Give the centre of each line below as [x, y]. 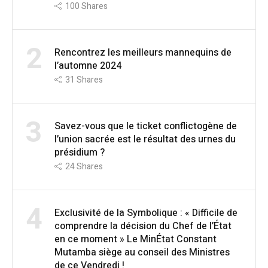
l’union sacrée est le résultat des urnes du [145, 140]
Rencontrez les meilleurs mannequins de [143, 53]
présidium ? [80, 153]
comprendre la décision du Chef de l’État [143, 226]
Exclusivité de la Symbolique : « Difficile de [146, 213]
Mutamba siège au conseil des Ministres [142, 253]
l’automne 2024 [88, 66]
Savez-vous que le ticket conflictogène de [146, 127]
